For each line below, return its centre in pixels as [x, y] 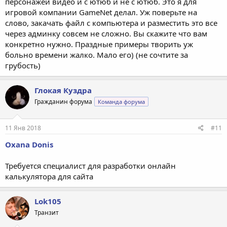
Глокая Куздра [63, 90]
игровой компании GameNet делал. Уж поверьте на [101, 12]
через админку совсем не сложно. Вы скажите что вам [106, 33]
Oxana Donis [29, 144]
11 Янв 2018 [23, 128]
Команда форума [121, 102]
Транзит [47, 212]
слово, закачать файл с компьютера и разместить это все [111, 23]
